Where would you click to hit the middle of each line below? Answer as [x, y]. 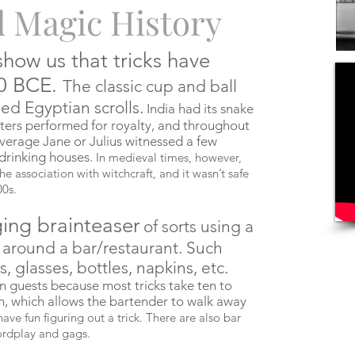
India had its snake [198, 109]
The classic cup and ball [150, 86]
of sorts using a [198, 226]
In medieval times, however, [167, 157]
